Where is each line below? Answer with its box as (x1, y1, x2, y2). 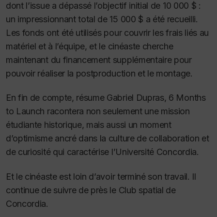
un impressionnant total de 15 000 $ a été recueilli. (6, 14, 198, 24)
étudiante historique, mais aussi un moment (6, 120, 171, 130)
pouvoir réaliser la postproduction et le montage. (6, 68, 193, 78)
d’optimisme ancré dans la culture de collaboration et (6, 133, 209, 144)
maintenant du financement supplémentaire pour (6, 54, 192, 65)
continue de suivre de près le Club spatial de (6, 185, 176, 195)
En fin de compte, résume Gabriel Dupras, (6, 93, 169, 103)
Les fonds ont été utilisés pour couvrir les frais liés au (6, 27, 209, 38)
